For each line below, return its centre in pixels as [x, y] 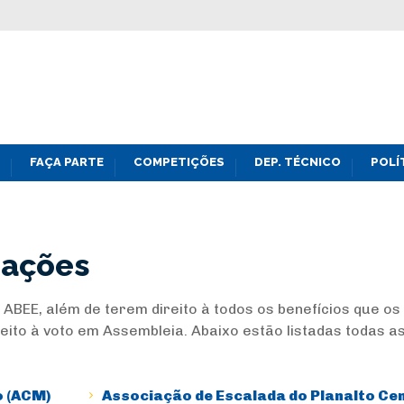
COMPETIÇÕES [179, 161]
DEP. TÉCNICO [298, 161]
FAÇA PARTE [67, 161]
